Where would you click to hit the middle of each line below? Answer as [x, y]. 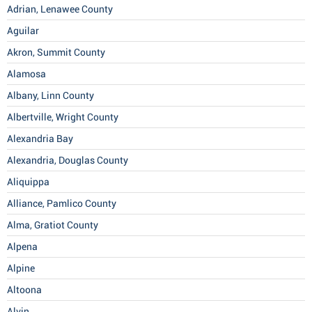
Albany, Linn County [50, 96]
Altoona [24, 290]
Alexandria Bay [40, 139]
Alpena [22, 247]
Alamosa [26, 74]
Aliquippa [28, 182]
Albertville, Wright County [63, 117]
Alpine [21, 268]
